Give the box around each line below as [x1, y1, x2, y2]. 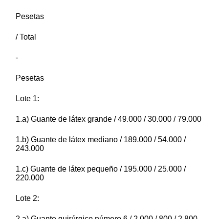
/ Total [16, 32, 36, 41]
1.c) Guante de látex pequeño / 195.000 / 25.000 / [16, 164, 186, 173]
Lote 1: [16, 94, 39, 103]
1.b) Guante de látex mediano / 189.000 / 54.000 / [16, 135, 186, 144]
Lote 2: [16, 194, 39, 202]
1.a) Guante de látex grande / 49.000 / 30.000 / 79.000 [16, 114, 201, 123]
